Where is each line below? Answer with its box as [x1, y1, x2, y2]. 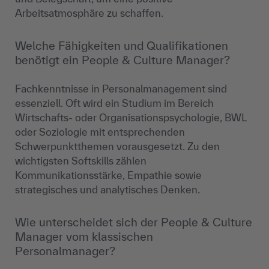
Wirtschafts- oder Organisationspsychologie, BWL [15, 112, 246, 124]
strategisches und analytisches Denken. [15, 184, 200, 196]
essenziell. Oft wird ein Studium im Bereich [15, 97, 214, 109]
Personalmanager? [15, 244, 115, 258]
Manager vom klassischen [15, 230, 153, 244]
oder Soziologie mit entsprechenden [15, 126, 185, 138]
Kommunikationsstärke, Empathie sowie [15, 169, 202, 181]
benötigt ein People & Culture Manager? [15, 53, 230, 67]
